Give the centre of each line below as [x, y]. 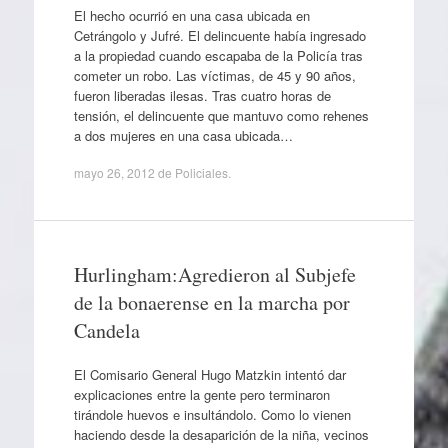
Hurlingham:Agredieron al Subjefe [214, 274]
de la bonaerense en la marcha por [211, 302]
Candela [106, 330]
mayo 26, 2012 [114, 172]
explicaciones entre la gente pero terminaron [201, 394]
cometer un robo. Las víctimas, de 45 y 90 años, [214, 75]
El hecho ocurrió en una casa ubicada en [191, 15]
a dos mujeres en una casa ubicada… [183, 135]
